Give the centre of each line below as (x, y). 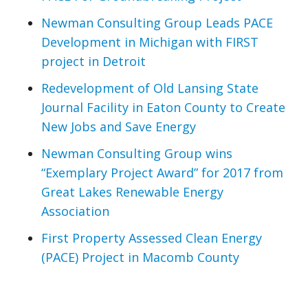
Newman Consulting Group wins (137, 153)
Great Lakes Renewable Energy (132, 191)
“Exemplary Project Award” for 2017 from (162, 172)
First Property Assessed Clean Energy (152, 238)
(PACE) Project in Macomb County (140, 257)
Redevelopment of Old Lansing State (150, 88)
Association (75, 211)
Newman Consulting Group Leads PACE (157, 23)
